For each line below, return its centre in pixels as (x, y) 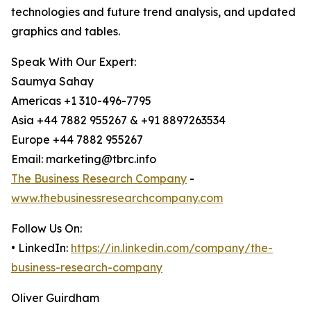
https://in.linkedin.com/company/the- (172, 248)
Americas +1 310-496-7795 (81, 101)
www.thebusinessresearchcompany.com (117, 198)
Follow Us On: (47, 229)
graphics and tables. (66, 32)
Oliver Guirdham (55, 298)
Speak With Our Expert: (74, 62)
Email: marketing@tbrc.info (84, 159)
